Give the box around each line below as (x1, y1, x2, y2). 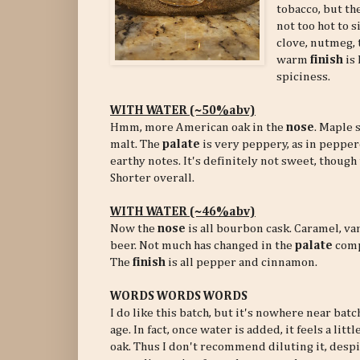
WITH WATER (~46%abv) (110, 206, 256, 219)
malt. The (110, 138, 162, 151)
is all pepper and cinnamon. (166, 256, 317, 269)
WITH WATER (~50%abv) (110, 104, 256, 117)
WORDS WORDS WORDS (110, 290, 247, 303)
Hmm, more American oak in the (110, 121, 286, 134)
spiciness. (276, 71, 331, 84)
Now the (110, 223, 157, 235)
